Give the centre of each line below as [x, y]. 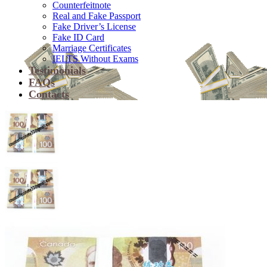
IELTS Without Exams [95, 59]
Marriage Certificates [92, 48]
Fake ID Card [78, 37]
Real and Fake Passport [97, 16]
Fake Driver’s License [94, 27]
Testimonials [57, 70]
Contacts [49, 94]
